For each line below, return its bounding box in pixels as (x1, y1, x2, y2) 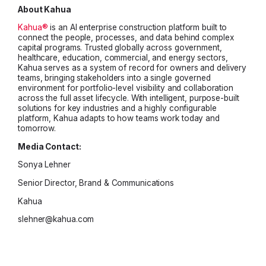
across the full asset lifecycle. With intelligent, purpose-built (18, 93, 239, 103)
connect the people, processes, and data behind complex (18, 33, 234, 43)
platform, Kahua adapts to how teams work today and (18, 113, 220, 123)
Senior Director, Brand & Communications (18, 178, 175, 188)
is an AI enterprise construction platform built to (47, 23, 227, 33)
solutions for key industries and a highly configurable (18, 103, 217, 113)
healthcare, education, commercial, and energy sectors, (18, 53, 228, 63)
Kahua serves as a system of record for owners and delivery (18, 63, 247, 73)
